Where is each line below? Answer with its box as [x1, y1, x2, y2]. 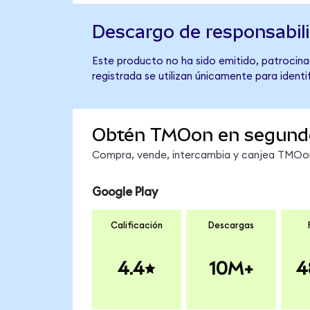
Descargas [208, 221, 254, 231]
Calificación [111, 221, 163, 231]
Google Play [91, 185, 158, 198]
